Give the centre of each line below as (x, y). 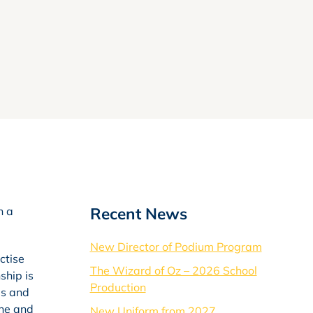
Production (118, 287)
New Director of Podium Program (176, 247)
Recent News (138, 213)
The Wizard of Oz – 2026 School (173, 270)
